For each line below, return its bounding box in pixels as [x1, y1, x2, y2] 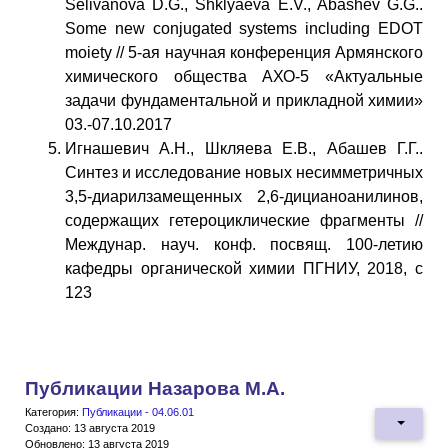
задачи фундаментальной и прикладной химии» [65, 91, 423, 109]
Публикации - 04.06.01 [82, 405, 194, 418]
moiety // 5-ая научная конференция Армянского [65, 43, 423, 61]
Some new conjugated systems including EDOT [65, 19, 423, 37]
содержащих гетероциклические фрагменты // [65, 211, 423, 229]
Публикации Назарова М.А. [25, 377, 285, 399]
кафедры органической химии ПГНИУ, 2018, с [65, 259, 423, 277]
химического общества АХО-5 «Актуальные [65, 67, 423, 85]
